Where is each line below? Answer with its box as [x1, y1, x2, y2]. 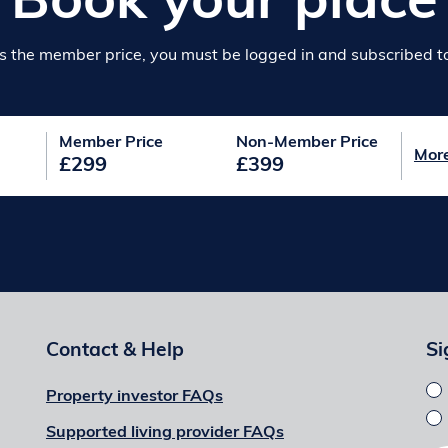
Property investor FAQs [45, 389, 223, 406]
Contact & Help [45, 342, 184, 362]
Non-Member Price [235, 135, 378, 152]
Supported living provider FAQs [45, 425, 284, 442]
